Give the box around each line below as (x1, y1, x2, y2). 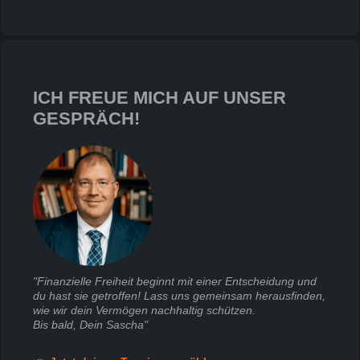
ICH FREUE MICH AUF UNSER (33, 88, 286, 108)
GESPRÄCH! (33, 108, 140, 129)
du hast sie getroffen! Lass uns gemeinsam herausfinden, (33, 289, 325, 303)
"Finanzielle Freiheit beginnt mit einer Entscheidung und (33, 275, 317, 288)
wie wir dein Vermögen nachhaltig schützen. (33, 304, 256, 317)
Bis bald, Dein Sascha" (33, 318, 148, 332)
